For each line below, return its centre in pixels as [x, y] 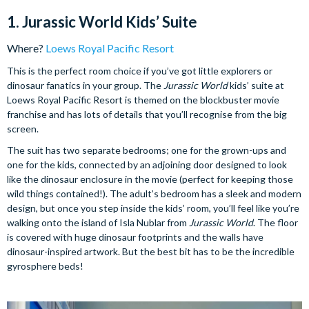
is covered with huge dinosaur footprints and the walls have [135, 237]
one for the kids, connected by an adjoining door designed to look [147, 165]
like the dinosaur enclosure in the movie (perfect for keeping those [150, 179]
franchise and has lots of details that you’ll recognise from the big [147, 114]
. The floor [276, 222]
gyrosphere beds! [45, 266]
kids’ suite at [256, 85]
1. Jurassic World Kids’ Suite [102, 22]
